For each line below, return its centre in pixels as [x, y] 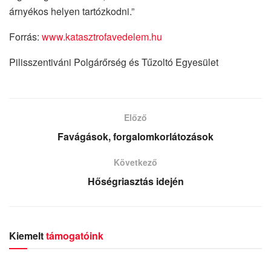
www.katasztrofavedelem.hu [102, 36]
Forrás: [25, 36]
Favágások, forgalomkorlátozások [135, 136]
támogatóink [75, 235]
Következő [135, 162]
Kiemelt [26, 235]
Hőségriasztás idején [135, 181]
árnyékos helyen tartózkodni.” [72, 11]
